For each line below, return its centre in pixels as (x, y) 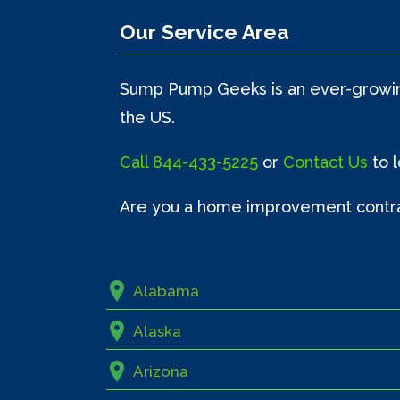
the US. (148, 118)
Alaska (158, 332)
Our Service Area (205, 32)
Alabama (167, 292)
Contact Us (328, 162)
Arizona (161, 372)
